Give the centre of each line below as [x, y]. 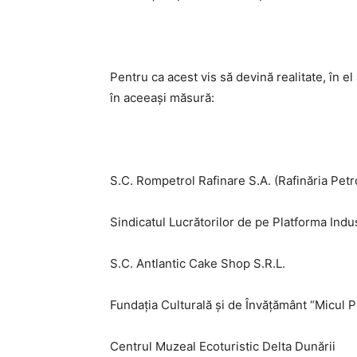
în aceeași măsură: [162, 98]
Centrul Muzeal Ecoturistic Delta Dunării [223, 346]
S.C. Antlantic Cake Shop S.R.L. [198, 263]
